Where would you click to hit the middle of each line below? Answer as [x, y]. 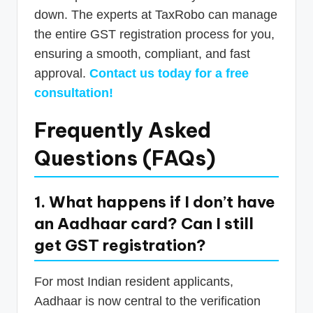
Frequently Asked [123, 131]
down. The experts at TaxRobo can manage [156, 15]
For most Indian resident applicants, [134, 282]
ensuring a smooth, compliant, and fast [142, 54]
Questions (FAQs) [125, 159]
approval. [62, 74]
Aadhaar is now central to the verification [147, 301]
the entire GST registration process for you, [154, 35]
